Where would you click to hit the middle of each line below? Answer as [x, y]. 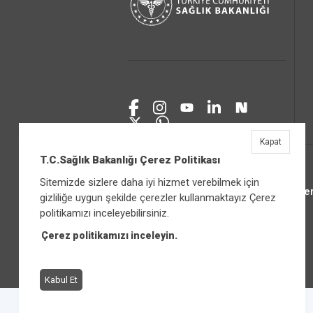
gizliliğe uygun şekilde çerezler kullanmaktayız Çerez [158, 198]
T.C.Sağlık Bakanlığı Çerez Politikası [130, 160]
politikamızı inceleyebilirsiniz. [104, 213]
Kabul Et [61, 280]
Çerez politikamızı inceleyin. [109, 235]
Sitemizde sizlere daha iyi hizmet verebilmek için [149, 182]
